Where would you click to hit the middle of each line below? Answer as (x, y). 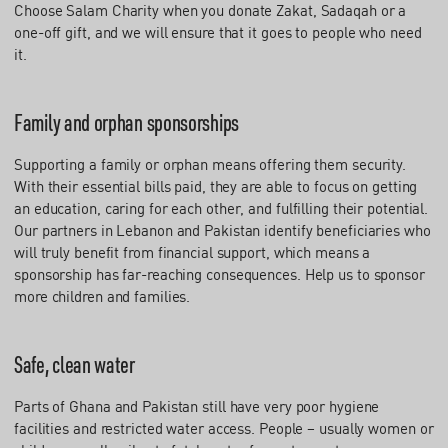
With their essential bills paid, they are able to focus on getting (216, 186)
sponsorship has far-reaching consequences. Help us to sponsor (219, 274)
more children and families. (102, 296)
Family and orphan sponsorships (126, 122)
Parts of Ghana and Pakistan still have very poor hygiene (197, 406)
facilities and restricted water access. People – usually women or (224, 428)
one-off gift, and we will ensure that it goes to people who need (218, 32)
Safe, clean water (74, 364)
